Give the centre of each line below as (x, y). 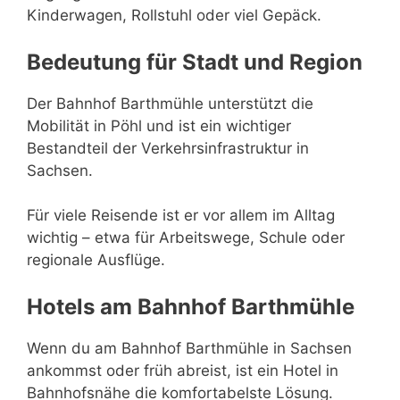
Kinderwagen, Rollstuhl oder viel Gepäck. (174, 15)
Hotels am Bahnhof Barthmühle (191, 306)
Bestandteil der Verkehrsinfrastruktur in (168, 148)
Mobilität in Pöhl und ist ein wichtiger (159, 125)
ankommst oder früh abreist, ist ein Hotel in (183, 370)
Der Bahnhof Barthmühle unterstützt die (170, 103)
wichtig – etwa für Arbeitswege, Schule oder (186, 237)
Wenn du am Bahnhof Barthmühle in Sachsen (189, 348)
